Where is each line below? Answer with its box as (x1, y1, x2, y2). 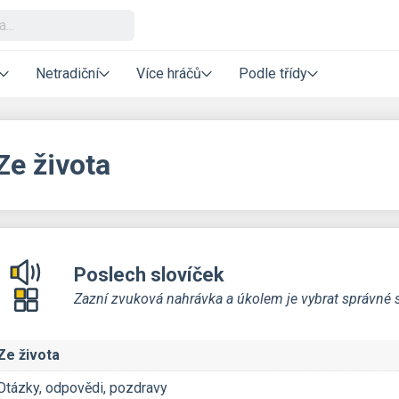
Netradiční (36, 65, 99, 82)
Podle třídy (239, 65, 307, 82)
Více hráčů (136, 65, 201, 82)
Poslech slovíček (74, 263, 224, 286)
